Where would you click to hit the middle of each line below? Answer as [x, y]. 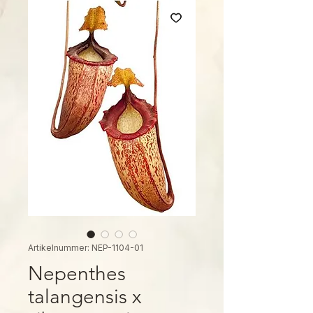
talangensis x [85, 297]
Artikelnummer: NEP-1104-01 [86, 248]
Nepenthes [77, 274]
